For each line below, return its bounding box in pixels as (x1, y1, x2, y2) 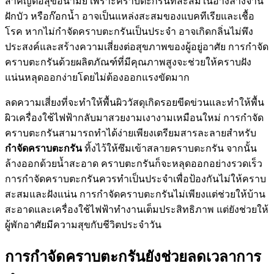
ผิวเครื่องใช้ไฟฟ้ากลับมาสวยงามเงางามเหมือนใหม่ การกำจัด (5, 113, 264, 124)
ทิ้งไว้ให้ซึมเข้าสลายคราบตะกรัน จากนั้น (82, 143, 257, 154)
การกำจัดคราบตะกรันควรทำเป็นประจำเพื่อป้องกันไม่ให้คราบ (5, 174, 266, 185)
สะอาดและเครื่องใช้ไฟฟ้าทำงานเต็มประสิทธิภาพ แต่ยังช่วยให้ (5, 204, 268, 215)
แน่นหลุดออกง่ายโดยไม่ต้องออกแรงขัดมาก (5, 72, 190, 83)
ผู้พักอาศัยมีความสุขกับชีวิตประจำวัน (5, 220, 161, 231)
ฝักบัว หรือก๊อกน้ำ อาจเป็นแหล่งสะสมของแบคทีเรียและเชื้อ (5, 11, 254, 22)
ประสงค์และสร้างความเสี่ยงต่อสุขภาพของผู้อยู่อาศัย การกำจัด (5, 42, 268, 53)
